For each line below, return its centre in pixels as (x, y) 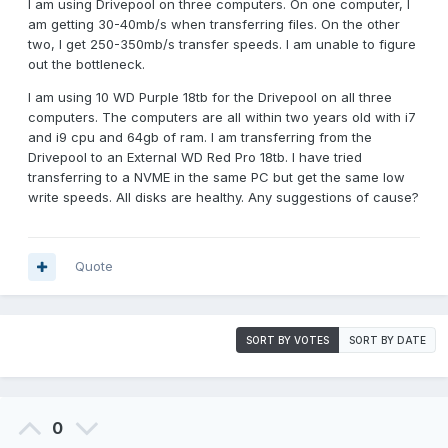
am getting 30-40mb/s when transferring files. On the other (214, 24)
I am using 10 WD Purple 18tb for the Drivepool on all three (210, 97)
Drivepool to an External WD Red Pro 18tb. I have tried (195, 157)
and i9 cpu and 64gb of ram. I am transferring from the (200, 137)
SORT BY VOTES (287, 340)
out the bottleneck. (86, 64)
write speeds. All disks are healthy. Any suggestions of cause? (223, 197)
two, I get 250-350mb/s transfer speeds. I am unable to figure (222, 44)
